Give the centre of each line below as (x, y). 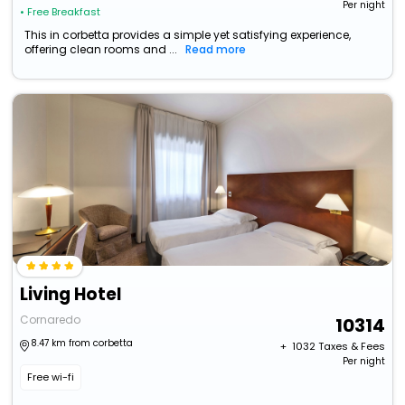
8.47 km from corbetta (82, 344)
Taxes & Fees (351, 347)
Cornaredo (51, 320)
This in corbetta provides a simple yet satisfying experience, (188, 35)
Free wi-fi (51, 377)
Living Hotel (71, 295)
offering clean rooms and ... (101, 50)
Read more (216, 50)
